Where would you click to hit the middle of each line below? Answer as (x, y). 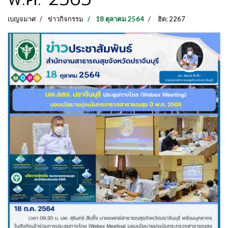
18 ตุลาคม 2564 (120, 19)
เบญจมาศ (22, 19)
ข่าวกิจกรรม (66, 19)
